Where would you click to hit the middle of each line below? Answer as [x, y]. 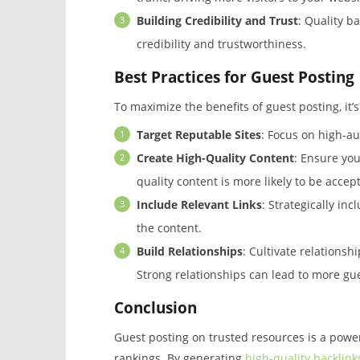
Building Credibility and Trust [217, 21]
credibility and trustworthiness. [221, 44]
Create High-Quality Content [215, 158]
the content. [169, 228]
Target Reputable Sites [198, 135]
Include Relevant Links [199, 205]
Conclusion [155, 308]
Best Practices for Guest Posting [234, 78]
